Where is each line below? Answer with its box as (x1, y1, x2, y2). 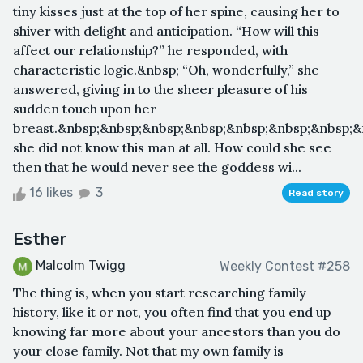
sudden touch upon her (13, 100, 156, 117)
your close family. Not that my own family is (13, 343, 284, 360)
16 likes (26, 185, 76, 201)
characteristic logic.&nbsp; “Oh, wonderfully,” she (13, 62, 319, 79)
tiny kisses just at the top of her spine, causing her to (13, 3, 340, 20)
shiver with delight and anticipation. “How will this (13, 23, 319, 40)
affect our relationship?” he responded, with (13, 42, 288, 59)
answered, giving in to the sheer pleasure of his (13, 81, 308, 98)
